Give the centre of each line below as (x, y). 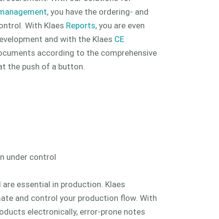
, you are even (120, 26)
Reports (81, 26)
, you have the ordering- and (98, 12)
